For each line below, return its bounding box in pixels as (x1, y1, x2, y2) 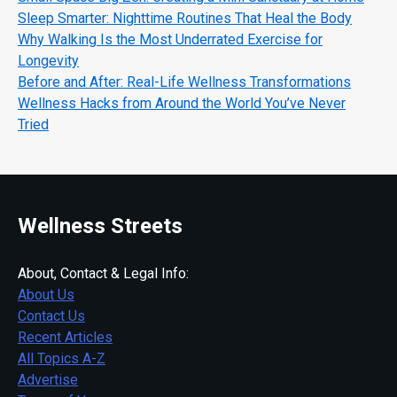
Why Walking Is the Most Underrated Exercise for (18, 31, 323, 49)
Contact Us (18, 307, 85, 325)
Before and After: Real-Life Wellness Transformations (18, 74, 351, 91)
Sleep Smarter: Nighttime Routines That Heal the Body (18, 10, 352, 27)
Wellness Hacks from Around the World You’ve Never (18, 95, 346, 113)
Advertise (18, 371, 78, 389)
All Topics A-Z (18, 350, 105, 368)
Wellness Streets (18, 214, 183, 239)
